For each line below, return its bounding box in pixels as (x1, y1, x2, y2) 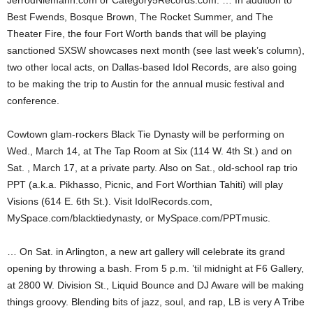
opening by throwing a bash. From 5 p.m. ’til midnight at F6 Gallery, (7, 263, 304, 274)
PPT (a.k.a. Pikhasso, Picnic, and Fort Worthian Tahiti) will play (7, 179, 283, 190)
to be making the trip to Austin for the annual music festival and (7, 78, 284, 89)
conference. (7, 95, 59, 106)
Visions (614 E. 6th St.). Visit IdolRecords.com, (7, 196, 212, 207)
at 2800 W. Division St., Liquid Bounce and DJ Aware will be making (7, 279, 304, 291)
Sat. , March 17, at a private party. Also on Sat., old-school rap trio (7, 162, 298, 173)
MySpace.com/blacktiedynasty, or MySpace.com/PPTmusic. (7, 212, 270, 224)
